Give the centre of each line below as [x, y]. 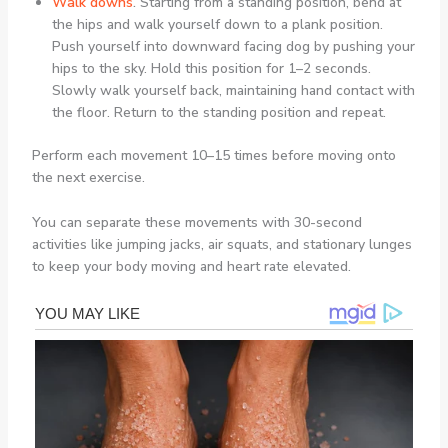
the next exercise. [88, 178]
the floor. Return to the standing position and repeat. [218, 113]
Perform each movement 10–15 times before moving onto [213, 156]
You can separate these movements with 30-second [196, 222]
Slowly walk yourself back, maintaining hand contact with [233, 91]
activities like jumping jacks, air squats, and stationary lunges [221, 244]
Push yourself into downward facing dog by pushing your [233, 47]
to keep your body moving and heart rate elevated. [191, 266]
